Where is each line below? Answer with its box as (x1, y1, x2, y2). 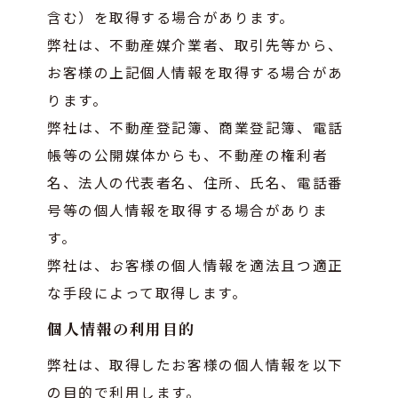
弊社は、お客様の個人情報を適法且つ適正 (47, 254, 344, 275)
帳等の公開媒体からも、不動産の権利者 (47, 144, 329, 164)
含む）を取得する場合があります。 (47, 6, 295, 27)
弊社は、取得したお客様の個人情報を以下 (47, 354, 344, 374)
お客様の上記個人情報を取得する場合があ (47, 61, 344, 82)
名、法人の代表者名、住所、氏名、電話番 (47, 171, 344, 192)
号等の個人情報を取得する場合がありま (47, 199, 329, 219)
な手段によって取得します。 (47, 282, 248, 302)
